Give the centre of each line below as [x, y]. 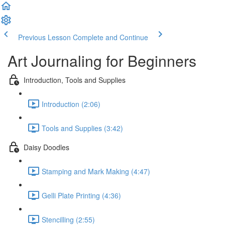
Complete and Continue [110, 37]
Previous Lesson [44, 37]
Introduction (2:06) [71, 104]
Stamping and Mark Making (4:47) [96, 171]
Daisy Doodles [46, 147]
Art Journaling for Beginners [102, 61]
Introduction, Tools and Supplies [75, 80]
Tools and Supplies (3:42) [82, 128]
